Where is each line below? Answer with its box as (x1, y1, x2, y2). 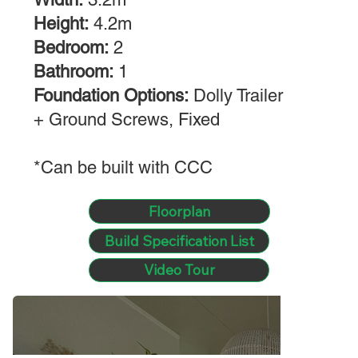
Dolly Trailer (189, 86, 284, 106)
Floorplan (148, 201, 210, 221)
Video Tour (143, 261, 215, 280)
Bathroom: (34, 62, 114, 82)
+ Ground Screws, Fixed (34, 109, 221, 130)
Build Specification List (104, 232, 254, 251)
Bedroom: (34, 38, 109, 58)
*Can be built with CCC (34, 157, 213, 178)
